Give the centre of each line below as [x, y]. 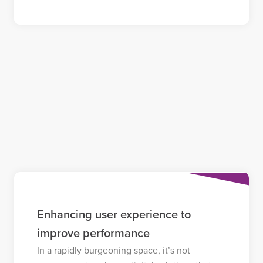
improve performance [93, 233]
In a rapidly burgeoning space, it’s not [113, 250]
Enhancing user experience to [114, 215]
